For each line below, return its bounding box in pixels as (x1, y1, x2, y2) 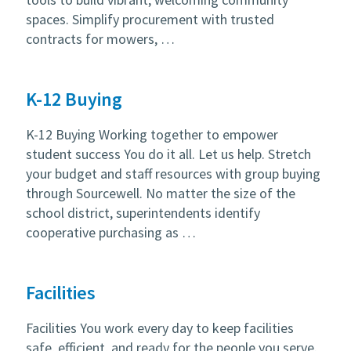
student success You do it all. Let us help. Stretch (26, 145, 311, 163)
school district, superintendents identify (26, 204, 260, 222)
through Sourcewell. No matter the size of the (26, 184, 295, 202)
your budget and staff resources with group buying (26, 165, 320, 183)
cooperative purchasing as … (26, 223, 196, 241)
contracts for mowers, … (26, 30, 175, 48)
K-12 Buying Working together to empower (26, 125, 278, 143)
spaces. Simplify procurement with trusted (26, 10, 274, 28)
